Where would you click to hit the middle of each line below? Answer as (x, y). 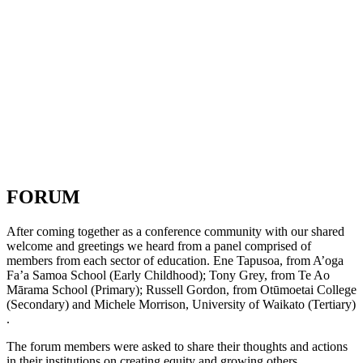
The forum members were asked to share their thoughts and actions (177, 347)
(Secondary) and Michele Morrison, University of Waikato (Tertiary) (181, 305)
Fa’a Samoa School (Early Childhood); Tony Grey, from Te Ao (168, 275)
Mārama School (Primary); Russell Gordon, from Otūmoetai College (181, 290)
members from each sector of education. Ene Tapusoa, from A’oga (175, 261)
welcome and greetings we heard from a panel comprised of (159, 246)
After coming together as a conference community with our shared (175, 232)
